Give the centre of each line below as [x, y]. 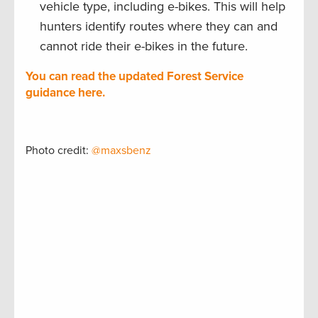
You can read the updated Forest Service [135, 77]
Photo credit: [59, 151]
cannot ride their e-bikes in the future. [144, 46]
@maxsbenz [121, 151]
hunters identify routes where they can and [159, 27]
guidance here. [65, 93]
